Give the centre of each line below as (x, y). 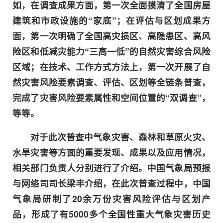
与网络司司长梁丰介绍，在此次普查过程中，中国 (111, 183)
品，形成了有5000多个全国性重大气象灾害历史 (111, 214)
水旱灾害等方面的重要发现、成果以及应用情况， (111, 152)
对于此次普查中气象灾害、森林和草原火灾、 (120, 137)
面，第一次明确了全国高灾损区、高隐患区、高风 (111, 35)
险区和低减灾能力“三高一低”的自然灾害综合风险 (111, 51)
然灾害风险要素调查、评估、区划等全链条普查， (111, 82)
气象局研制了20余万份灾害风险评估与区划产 (111, 199)
